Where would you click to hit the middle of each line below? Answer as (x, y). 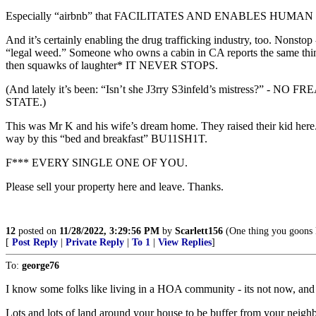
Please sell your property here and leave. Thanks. (115, 187)
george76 (41, 266)
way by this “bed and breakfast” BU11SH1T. (107, 139)
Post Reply (35, 242)
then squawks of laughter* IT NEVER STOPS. (112, 65)
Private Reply (95, 242)
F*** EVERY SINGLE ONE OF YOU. (97, 163)
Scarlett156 (199, 231)
